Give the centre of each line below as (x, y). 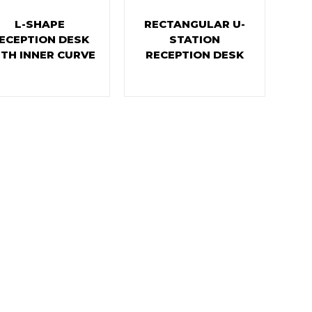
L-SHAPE (40, 24)
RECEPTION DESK (195, 55)
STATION (195, 39)
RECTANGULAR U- (195, 24)
